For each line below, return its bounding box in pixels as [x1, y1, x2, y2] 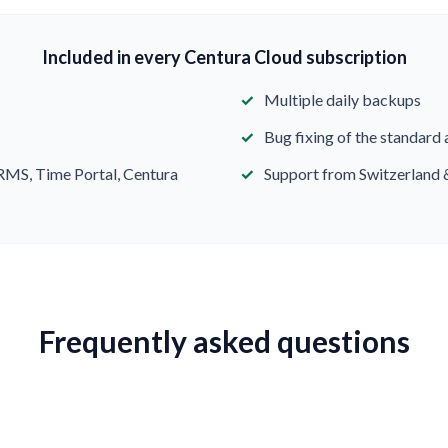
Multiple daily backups [264, 90, 421, 109]
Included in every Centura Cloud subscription [41, 46, 407, 68]
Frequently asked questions [38, 323, 410, 359]
